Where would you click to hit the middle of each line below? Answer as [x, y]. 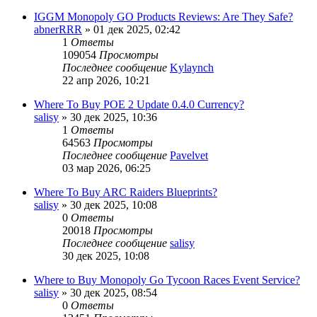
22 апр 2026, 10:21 [106, 81]
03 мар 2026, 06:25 [106, 168]
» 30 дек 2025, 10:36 [108, 117]
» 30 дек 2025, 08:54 [108, 293]
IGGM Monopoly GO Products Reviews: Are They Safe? [163, 17]
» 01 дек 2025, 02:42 [131, 30]
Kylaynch [192, 68]
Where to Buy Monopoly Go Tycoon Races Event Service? [167, 280]
